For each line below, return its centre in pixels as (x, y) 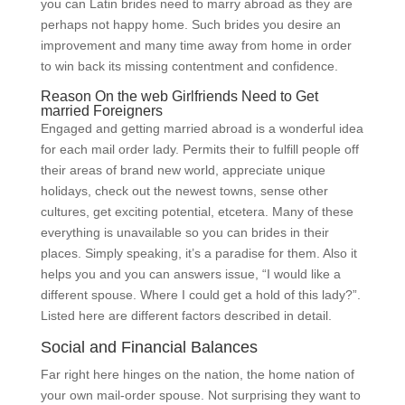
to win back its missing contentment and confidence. (189, 66)
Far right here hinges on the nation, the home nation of (197, 374)
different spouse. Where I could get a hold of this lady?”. (200, 295)
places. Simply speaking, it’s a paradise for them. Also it (198, 253)
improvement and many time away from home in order (196, 45)
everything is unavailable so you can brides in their (184, 232)
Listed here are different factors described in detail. (186, 316)
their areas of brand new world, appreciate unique (183, 170)
